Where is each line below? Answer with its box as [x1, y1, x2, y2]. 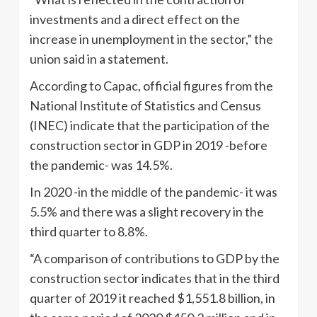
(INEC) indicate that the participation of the [30, 117, 270, 134]
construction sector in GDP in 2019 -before [30, 137, 267, 154]
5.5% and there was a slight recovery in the [30, 204, 264, 220]
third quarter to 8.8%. [30, 224, 148, 240]
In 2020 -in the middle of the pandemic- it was [30, 184, 277, 200]
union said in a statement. [30, 51, 168, 67]
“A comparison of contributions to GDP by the [30, 250, 279, 267]
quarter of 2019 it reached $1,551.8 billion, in [30, 290, 275, 306]
